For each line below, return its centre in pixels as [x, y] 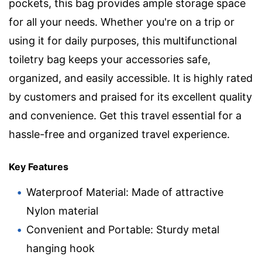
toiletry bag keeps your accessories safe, [110, 59]
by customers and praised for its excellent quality [130, 96]
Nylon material [62, 211]
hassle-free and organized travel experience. [119, 134]
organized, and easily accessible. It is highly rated [131, 78]
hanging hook [61, 248]
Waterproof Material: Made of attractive [125, 192]
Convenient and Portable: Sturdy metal [123, 229]
